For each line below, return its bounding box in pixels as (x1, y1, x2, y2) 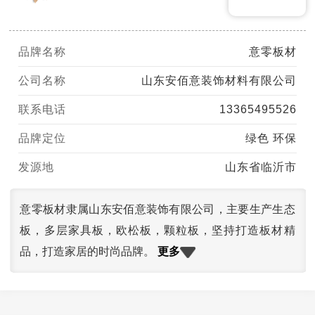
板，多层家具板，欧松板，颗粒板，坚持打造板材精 (20, 224, 295, 236)
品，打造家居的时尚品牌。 (20, 245, 158, 257)
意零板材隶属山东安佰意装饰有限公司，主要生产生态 (20, 202, 295, 215)
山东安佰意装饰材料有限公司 (141, 74, 297, 86)
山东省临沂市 (224, 160, 297, 173)
